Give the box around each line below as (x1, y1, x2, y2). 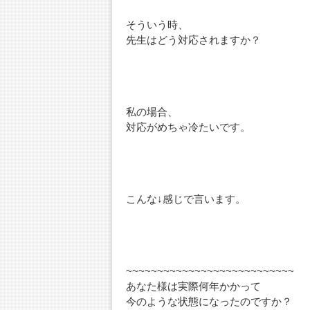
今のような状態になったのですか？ (126, 295, 292, 308)
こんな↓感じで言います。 (126, 193, 246, 206)
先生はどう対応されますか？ (126, 34, 261, 46)
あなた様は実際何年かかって (126, 280, 261, 293)
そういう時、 (126, 19, 188, 31)
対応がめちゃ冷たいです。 (126, 121, 250, 134)
